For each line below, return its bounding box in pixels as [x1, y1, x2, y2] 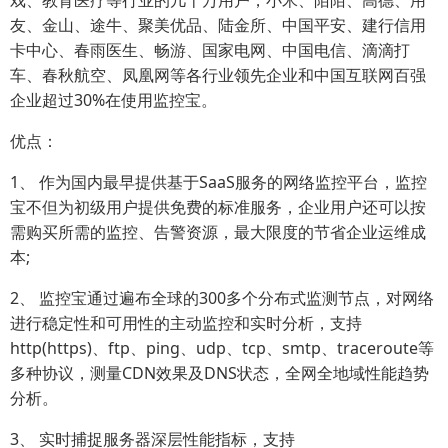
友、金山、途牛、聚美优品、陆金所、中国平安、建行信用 [10, 14, 426, 37]
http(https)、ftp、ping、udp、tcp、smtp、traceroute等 [10, 337, 434, 360]
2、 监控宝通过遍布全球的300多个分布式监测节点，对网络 [10, 287, 434, 310]
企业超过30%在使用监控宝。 [10, 89, 217, 112]
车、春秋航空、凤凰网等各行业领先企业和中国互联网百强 [10, 64, 426, 87]
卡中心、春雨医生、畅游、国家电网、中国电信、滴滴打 [10, 39, 410, 62]
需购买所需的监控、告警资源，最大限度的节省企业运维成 [10, 221, 426, 244]
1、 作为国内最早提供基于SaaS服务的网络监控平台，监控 [10, 171, 427, 194]
